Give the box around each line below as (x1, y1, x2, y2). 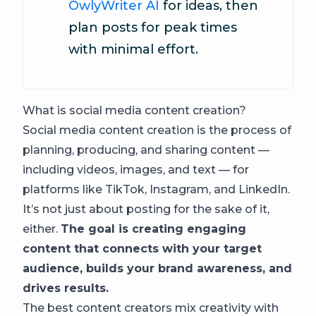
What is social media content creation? (23, 104, 246, 117)
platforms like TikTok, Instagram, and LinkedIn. (23, 183, 293, 196)
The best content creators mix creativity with (23, 301, 279, 315)
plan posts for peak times (68, 20, 237, 35)
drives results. (23, 281, 109, 295)
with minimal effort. (68, 42, 198, 57)
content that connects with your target (23, 242, 262, 255)
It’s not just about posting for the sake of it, (23, 202, 269, 216)
